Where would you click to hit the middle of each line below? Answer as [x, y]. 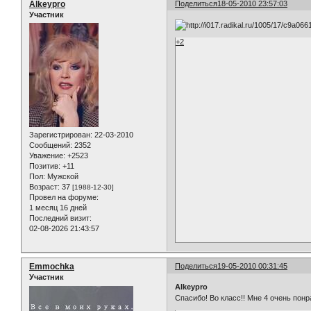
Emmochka [52, 267]
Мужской [62, 177]
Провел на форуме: [64, 197]
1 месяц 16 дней [58, 208]
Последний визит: [60, 218]
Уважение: [47, 156]
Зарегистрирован [60, 135]
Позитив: [45, 166]
